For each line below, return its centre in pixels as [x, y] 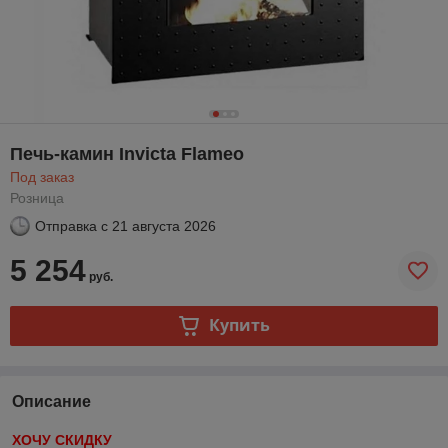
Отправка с [71, 225]
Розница [37, 197]
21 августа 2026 [164, 225]
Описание [51, 401]
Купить [239, 325]
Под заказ [42, 176]
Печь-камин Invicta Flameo [127, 153]
